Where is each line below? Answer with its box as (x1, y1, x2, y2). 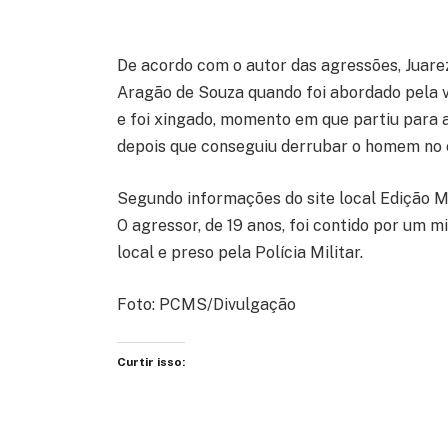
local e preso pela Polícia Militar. (117, 242, 364, 262)
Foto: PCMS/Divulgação (117, 294, 297, 314)
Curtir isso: (117, 355, 186, 370)
